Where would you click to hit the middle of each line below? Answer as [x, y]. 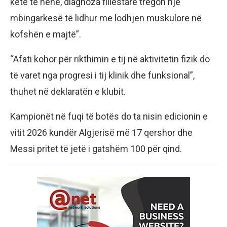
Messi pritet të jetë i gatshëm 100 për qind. [96, 148]
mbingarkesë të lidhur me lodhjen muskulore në [106, 18]
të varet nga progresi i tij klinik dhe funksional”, [102, 75]
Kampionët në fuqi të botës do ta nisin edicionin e [109, 116]
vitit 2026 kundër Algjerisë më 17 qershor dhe [101, 132]
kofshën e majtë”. [46, 34]
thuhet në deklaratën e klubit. [68, 91]
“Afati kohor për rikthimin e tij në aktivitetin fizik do [110, 59]
